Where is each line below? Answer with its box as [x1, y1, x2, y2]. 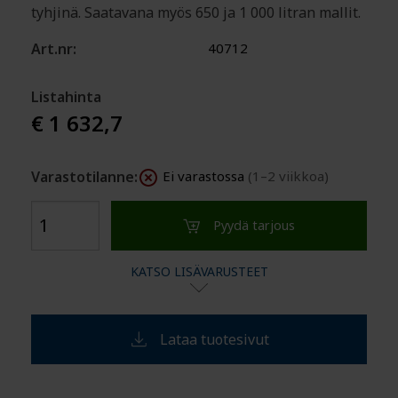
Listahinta [31, 87, 101, 107]
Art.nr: [31, 39, 76, 59]
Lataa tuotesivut [159, 329, 269, 349]
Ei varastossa [163, 167, 248, 185]
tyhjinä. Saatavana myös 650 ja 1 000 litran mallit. [31, 3, 361, 22]
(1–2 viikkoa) [248, 167, 329, 185]
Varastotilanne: [31, 167, 138, 187]
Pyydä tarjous [212, 216, 295, 234]
